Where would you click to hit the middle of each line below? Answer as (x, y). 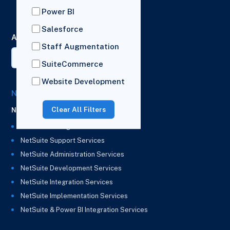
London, (31, 5)
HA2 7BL (32, 15)
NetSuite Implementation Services (74, 196)
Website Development (83, 82)
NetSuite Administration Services (73, 155)
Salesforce (62, 29)
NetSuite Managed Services (64, 127)
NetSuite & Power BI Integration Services (84, 210)
